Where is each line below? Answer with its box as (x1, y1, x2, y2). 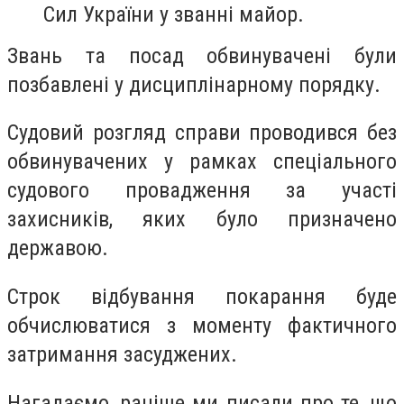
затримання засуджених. (7, 341, 237, 367)
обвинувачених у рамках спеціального (7, 149, 397, 175)
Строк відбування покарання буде (7, 283, 397, 309)
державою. (7, 235, 108, 262)
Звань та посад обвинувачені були (7, 42, 397, 69)
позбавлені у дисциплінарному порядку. (7, 71, 381, 97)
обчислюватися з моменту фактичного (7, 312, 397, 338)
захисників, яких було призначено (7, 207, 397, 233)
